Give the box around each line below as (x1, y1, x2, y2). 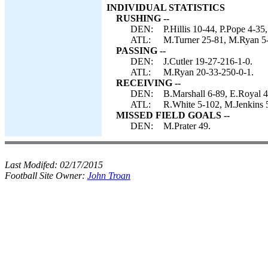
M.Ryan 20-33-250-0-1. (163, 67, 254, 77)
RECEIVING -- (116, 78, 181, 88)
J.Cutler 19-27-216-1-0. (163, 56, 252, 66)
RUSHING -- (116, 13, 169, 23)
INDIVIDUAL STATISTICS (106, 2, 225, 13)
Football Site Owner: (5, 170, 87, 181)
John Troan (87, 170, 130, 181)
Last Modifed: (5, 160, 60, 170)
